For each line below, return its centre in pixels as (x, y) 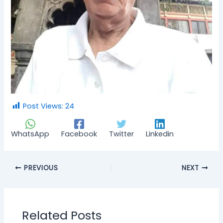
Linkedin (160, 134)
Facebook (79, 134)
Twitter (122, 134)
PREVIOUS (40, 168)
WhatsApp (30, 134)
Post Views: (43, 106)
